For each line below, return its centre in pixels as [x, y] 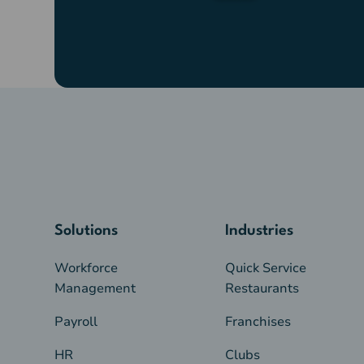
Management [95, 288]
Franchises [258, 321]
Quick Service [265, 268]
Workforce [87, 268]
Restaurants [262, 288]
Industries [259, 230]
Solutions [87, 230]
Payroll [76, 321]
